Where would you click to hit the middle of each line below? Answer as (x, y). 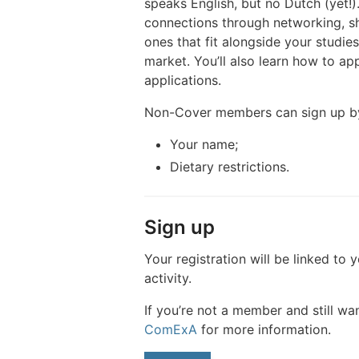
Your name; (204, 144)
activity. (168, 278)
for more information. (264, 329)
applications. (183, 80)
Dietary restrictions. (230, 167)
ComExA (171, 329)
